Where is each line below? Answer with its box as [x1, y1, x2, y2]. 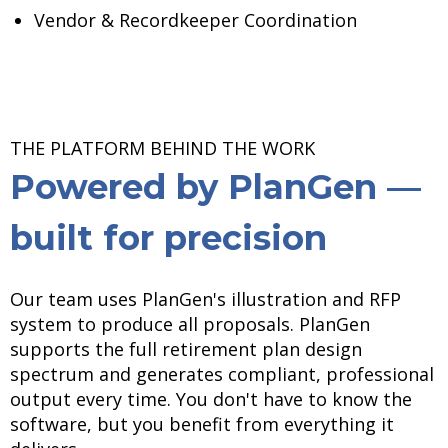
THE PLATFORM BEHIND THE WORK [10, 136, 315, 161]
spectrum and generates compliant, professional [10, 361, 434, 386]
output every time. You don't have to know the [10, 386, 412, 411]
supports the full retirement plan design [10, 336, 362, 361]
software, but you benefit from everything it [10, 411, 394, 436]
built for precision [10, 217, 327, 260]
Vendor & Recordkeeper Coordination [34, 7, 357, 32]
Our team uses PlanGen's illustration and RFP [10, 286, 401, 311]
